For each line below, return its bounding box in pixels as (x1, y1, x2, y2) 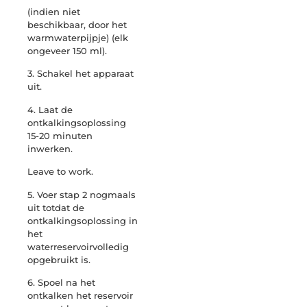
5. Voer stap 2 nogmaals (27, 188, 136, 200)
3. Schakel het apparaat (27, 68, 134, 79)
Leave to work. (27, 166, 93, 177)
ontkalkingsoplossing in (27, 214, 138, 226)
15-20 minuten (27, 130, 93, 141)
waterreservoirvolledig (27, 241, 129, 252)
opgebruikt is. (27, 254, 90, 265)
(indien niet (27, 5, 80, 17)
